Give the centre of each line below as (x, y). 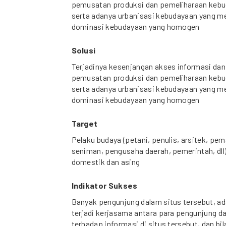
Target (84, 124)
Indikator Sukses (104, 186)
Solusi (83, 50)
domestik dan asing (106, 162)
